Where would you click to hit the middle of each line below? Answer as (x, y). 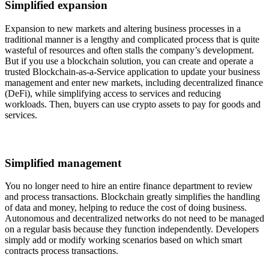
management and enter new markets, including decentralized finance (134, 83)
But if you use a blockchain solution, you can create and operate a (129, 61)
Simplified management (63, 163)
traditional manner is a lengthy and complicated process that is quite (132, 40)
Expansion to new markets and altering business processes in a (123, 29)
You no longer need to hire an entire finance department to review (129, 186)
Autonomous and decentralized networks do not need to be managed (134, 219)
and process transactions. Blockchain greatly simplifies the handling (132, 197)
